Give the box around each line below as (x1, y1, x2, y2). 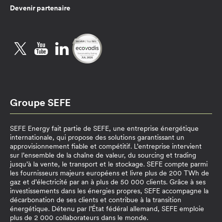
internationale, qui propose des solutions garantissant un (10, 133, 184, 142)
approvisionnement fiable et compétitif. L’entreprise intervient (10, 142, 202, 151)
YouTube (63, 43, 92, 53)
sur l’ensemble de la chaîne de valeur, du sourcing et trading (10, 151, 196, 160)
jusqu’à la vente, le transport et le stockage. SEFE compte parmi (10, 160, 208, 169)
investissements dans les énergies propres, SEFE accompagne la (10, 186, 209, 196)
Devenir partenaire (10, 3, 70, 13)
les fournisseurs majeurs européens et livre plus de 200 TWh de (10, 168, 209, 178)
